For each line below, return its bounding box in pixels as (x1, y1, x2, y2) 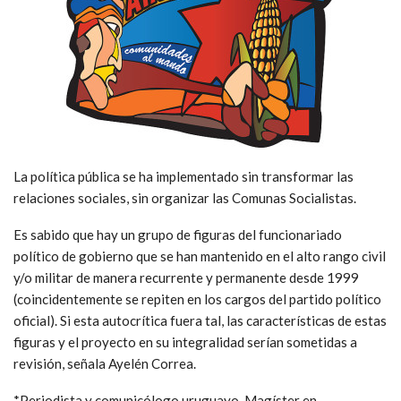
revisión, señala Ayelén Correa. (13, 355, 196, 372)
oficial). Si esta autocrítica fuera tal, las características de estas (13, 312, 387, 329)
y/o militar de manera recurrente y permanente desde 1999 (13, 269, 359, 286)
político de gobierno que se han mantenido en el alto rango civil (13, 248, 386, 265)
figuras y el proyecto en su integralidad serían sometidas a (13, 334, 357, 351)
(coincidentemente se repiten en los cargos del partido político (13, 291, 381, 308)
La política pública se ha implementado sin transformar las (13, 168, 354, 185)
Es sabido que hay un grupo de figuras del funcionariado (13, 226, 342, 243)
